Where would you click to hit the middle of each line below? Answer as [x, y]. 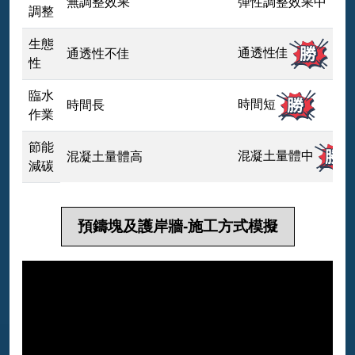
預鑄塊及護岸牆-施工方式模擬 [177, 227]
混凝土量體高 [105, 157]
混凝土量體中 [276, 156]
